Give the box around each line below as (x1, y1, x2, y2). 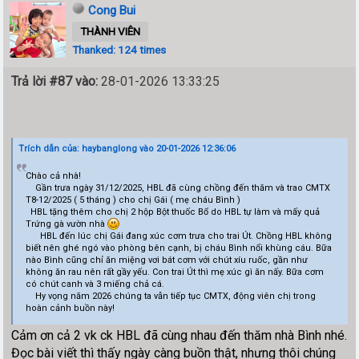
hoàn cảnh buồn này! (25, 303, 115, 314)
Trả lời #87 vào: (11, 74, 99, 90)
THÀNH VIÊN (80, 25, 141, 38)
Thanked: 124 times (72, 43, 167, 57)
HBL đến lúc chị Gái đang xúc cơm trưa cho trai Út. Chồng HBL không (25, 231, 332, 242)
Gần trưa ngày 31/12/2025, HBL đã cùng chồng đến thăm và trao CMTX (25, 183, 330, 194)
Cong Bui (88, 3, 136, 18)
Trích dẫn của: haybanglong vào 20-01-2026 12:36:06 (18, 143, 236, 155)
